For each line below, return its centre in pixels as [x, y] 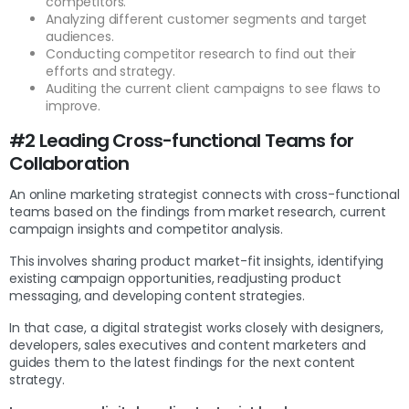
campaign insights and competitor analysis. [148, 229]
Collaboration [69, 163]
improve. [75, 105]
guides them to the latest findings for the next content [183, 362]
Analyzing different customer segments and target [207, 19]
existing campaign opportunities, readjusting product [175, 278]
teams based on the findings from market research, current [198, 211]
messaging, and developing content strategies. [159, 295]
